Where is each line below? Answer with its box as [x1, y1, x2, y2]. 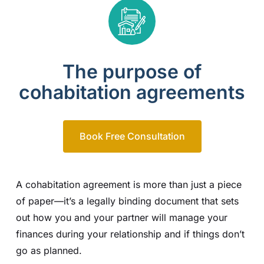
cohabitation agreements [19, 81, 245, 104]
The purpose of [62, 60, 202, 84]
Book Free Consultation [79, 130, 185, 143]
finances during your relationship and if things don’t [15, 228, 245, 240]
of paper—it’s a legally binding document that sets [15, 195, 239, 207]
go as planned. [15, 245, 82, 257]
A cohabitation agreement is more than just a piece [15, 179, 242, 191]
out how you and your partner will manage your [15, 212, 227, 224]
